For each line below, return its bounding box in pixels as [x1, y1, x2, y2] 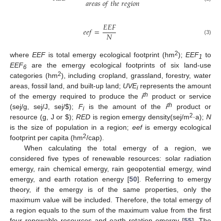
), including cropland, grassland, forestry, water [61, 71, 212, 79]
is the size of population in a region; [10, 123, 132, 131]
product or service [148, 92, 212, 100]
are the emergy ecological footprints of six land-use [27, 61, 211, 69]
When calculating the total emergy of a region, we [24, 144, 211, 152]
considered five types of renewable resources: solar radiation [10, 154, 211, 162]
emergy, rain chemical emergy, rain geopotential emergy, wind [10, 164, 211, 173]
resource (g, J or [10, 112, 66, 121]
